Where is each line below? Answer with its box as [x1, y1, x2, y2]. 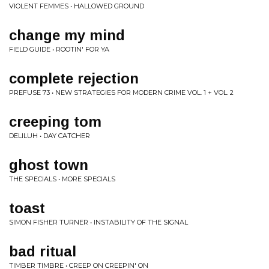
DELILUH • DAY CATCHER [9, 131, 90, 140]
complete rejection [9, 70, 139, 86]
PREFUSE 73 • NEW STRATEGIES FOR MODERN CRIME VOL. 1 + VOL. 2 [9, 88, 234, 97]
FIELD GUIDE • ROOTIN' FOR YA [9, 45, 109, 53]
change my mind [9, 27, 125, 43]
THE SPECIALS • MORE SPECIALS [9, 175, 115, 183]
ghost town [9, 157, 88, 173]
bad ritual [9, 243, 76, 259]
